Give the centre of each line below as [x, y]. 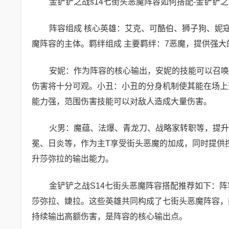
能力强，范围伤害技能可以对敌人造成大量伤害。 [122, 101]
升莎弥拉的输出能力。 [73, 159]
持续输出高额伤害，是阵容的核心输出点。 [109, 216]
